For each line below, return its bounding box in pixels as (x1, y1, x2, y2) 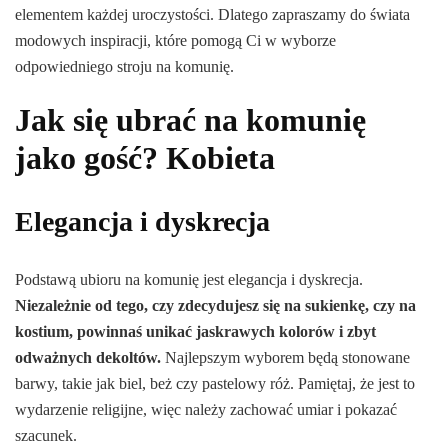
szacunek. (15, 426, 77, 444)
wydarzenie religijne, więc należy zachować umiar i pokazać (15, 400, 397, 418)
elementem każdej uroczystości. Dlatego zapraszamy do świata (15, 6, 410, 24)
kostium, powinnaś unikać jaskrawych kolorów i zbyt (15, 322, 376, 340)
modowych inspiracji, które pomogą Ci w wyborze (15, 32, 336, 50)
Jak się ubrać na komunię (15, 102, 366, 139)
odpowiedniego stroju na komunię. (15, 58, 234, 76)
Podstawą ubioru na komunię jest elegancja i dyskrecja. (15, 270, 363, 288)
